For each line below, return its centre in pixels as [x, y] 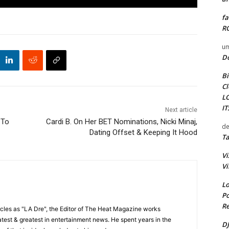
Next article [181, 110]
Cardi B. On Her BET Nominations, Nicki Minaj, [121, 121]
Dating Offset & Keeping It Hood [143, 132]
